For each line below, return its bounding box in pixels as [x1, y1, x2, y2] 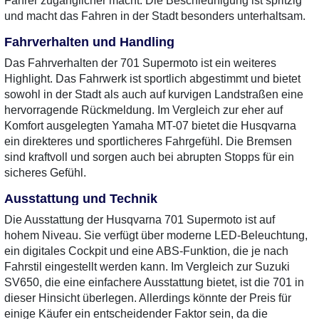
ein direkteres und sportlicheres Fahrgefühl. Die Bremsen [4, 135, 292, 147]
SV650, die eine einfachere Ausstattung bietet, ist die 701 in [4, 276, 304, 288]
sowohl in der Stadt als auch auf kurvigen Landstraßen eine [4, 88, 303, 100]
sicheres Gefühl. [4, 167, 86, 179]
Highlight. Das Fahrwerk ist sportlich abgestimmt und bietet [4, 73, 300, 85]
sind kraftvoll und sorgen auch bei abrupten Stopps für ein [4, 151, 294, 163]
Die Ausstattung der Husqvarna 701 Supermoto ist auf [4, 214, 275, 226]
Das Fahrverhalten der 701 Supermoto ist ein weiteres [4, 57, 276, 69]
